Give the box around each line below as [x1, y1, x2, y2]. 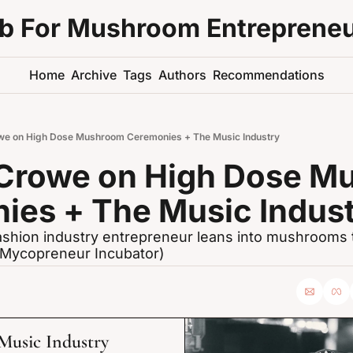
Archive [70, 67, 117, 83]
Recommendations [212, 67, 325, 83]
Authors [158, 67, 206, 83]
